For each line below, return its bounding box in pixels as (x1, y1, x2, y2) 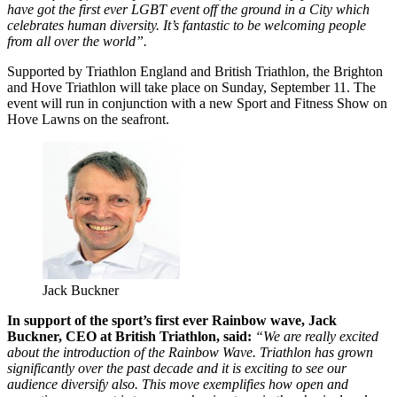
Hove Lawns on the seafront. (7, 112, 169, 128)
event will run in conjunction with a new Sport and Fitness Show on (7, 96, 387, 112)
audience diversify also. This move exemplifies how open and (7, 377, 348, 393)
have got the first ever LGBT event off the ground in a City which (7, 2, 370, 18)
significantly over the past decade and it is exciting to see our (7, 361, 346, 377)
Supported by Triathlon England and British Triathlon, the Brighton (7, 64, 383, 80)
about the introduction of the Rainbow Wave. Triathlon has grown (7, 345, 373, 361)
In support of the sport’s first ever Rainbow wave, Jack (7, 313, 337, 329)
